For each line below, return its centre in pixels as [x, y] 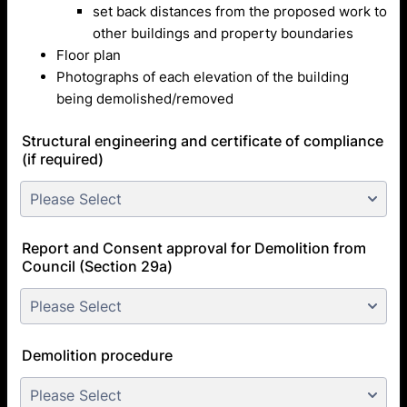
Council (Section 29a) [97, 266]
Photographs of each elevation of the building [203, 77]
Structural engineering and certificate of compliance [203, 141]
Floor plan [89, 55]
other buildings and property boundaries [223, 33]
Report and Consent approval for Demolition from [194, 248]
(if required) [63, 159]
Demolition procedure [97, 355]
